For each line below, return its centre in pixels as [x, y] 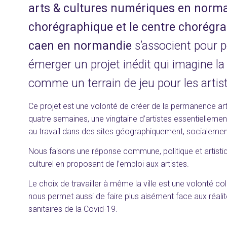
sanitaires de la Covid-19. [73, 209]
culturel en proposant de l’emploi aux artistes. [108, 164]
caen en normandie [81, 46]
